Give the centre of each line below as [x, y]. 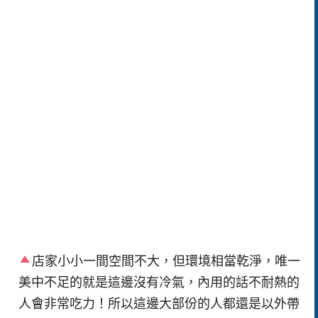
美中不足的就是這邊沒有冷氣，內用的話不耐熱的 [159, 282]
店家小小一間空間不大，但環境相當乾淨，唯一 [166, 261]
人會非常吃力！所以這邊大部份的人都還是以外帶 [159, 303]
